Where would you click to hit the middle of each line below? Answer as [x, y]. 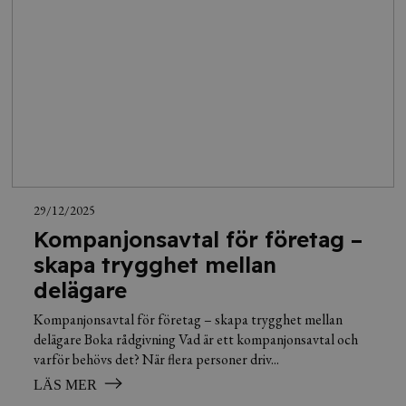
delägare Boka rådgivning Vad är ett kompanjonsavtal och [196, 339]
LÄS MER [66, 384]
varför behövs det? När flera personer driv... [157, 359]
